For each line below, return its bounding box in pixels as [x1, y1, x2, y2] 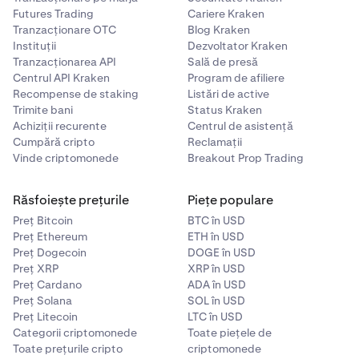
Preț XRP [13, 261, 58, 276]
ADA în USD [188, 277, 246, 292]
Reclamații [188, 135, 242, 149]
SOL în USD [188, 293, 245, 308]
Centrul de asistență [188, 119, 293, 133]
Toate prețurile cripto [13, 341, 123, 356]
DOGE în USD [188, 245, 256, 260]
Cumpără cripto [13, 135, 95, 149]
